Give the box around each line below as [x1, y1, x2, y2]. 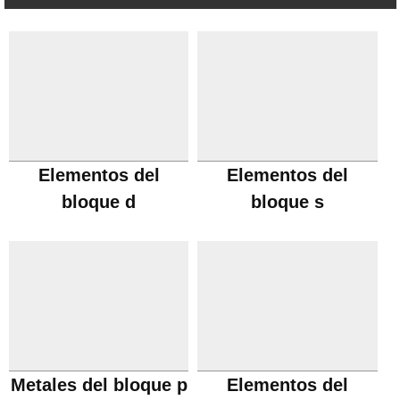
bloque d [62, 192, 137, 212]
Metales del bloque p [10, 375, 187, 395]
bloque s [251, 192, 325, 212]
